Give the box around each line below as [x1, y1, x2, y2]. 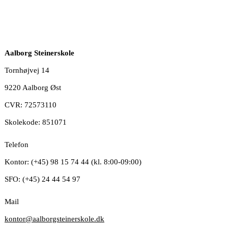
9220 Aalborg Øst [5, 83, 61, 92]
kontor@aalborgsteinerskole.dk [5, 214, 104, 223]
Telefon [5, 140, 28, 149]
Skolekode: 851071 [5, 118, 67, 127]
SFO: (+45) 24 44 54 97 [5, 175, 80, 184]
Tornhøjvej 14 [5, 66, 49, 75]
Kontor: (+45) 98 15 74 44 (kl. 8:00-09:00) [5, 157, 141, 166]
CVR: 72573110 [5, 100, 56, 109]
